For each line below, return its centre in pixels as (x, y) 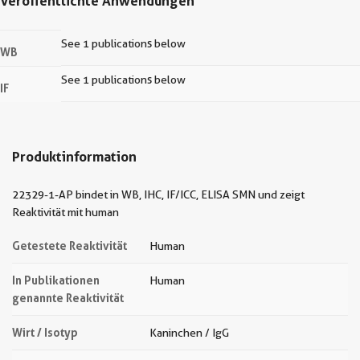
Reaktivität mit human (65, 212)
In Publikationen (56, 280)
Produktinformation (74, 156)
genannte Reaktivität (68, 298)
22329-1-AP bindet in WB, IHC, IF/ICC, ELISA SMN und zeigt (158, 194)
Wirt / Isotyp (45, 332)
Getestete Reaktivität (70, 245)
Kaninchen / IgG (189, 333)
